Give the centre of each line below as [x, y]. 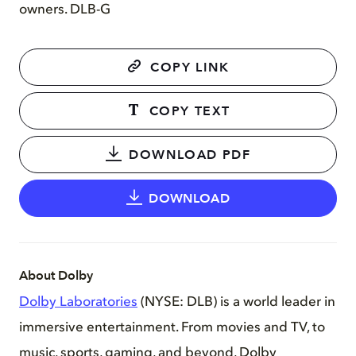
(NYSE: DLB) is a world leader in [236, 303]
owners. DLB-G [65, 10]
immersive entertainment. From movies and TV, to [172, 328]
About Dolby [56, 276]
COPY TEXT [190, 112]
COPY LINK [190, 68]
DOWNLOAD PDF [190, 155]
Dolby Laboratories [78, 303]
